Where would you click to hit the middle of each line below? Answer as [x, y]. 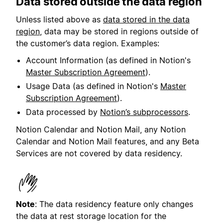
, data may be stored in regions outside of [119, 32]
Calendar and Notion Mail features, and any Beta [108, 141]
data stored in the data [146, 20]
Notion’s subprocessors [144, 112]
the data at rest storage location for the [91, 216]
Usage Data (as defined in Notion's [93, 86]
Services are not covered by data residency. [99, 153]
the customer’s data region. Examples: [88, 44]
